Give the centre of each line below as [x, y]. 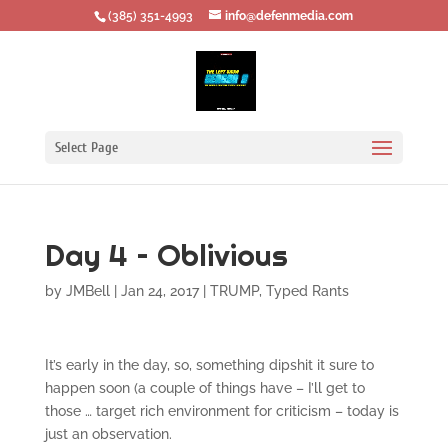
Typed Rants [307, 291]
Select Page [86, 147]
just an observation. [108, 434]
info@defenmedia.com [289, 16]
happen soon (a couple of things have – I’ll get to [204, 388]
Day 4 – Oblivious [166, 255]
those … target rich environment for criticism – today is [221, 411]
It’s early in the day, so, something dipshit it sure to [209, 365]
